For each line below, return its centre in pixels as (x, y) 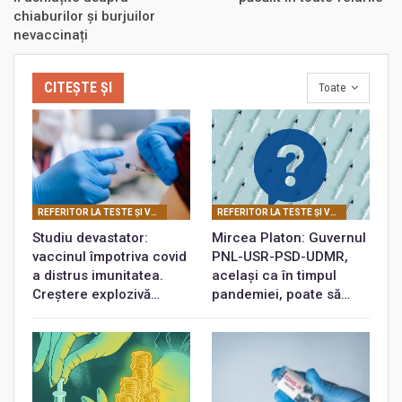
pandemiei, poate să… (281, 295)
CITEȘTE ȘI (78, 88)
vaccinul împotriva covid (109, 257)
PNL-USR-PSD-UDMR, (280, 257)
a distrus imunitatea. (98, 276)
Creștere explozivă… (96, 295)
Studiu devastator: (90, 238)
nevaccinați (51, 35)
